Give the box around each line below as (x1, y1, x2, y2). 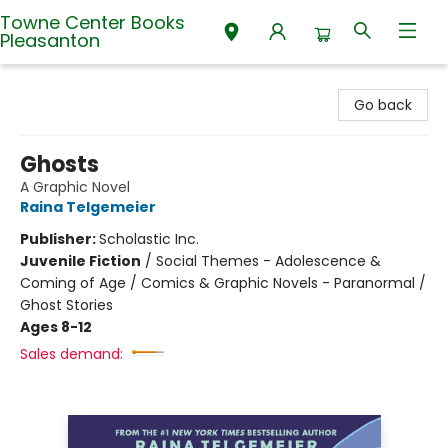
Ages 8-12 (20, 317, 92, 337)
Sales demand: (20, 344, 123, 364)
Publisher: (20, 229, 99, 249)
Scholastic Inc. (99, 229, 199, 249)
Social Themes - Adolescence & (156, 251, 381, 271)
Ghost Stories (20, 295, 113, 315)
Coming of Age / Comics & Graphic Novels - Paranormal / (20, 273, 426, 293)
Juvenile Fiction (20, 251, 141, 271)
